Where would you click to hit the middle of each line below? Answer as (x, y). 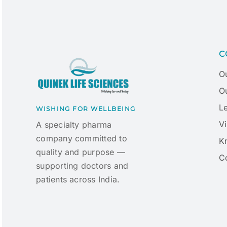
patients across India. (78, 179)
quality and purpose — (81, 152)
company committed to (82, 138)
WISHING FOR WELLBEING (86, 109)
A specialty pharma (74, 125)
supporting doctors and (82, 166)
